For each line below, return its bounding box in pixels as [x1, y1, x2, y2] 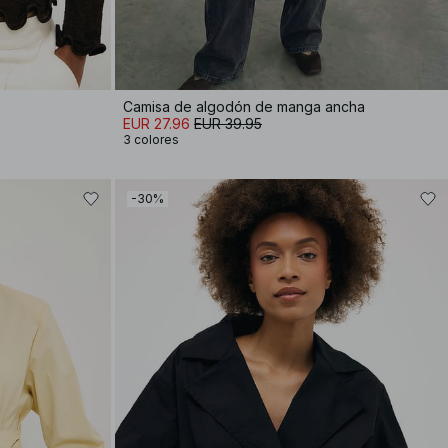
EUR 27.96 [123, 115, 190, 132]
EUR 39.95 [194, 115, 262, 132]
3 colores [123, 132, 179, 147]
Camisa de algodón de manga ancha [123, 98, 365, 115]
